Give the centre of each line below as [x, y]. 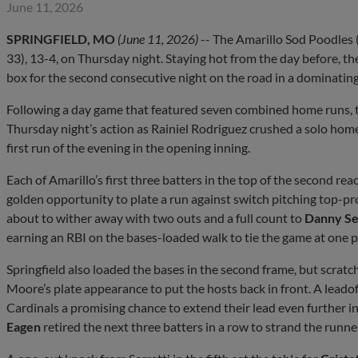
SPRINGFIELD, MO [61, 38]
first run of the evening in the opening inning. [128, 147]
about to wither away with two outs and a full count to [155, 217]
